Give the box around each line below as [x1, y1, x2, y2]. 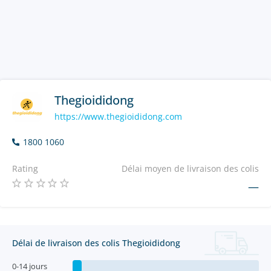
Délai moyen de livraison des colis [122, 163, 259, 174]
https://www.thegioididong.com [54, 110, 182, 122]
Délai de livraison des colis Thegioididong [12, 237, 180, 249]
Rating [12, 163, 38, 174]
